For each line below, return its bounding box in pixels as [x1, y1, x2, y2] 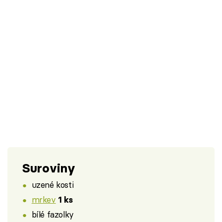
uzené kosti [31, 179, 74, 190]
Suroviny [22, 160, 75, 176]
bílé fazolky [31, 209, 74, 220]
